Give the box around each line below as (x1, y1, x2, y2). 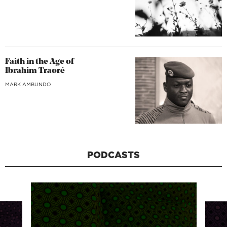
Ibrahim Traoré (5, 66, 65, 75)
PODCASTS (87, 148, 140, 162)
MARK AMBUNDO (5, 80, 51, 88)
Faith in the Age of (5, 57, 74, 66)
